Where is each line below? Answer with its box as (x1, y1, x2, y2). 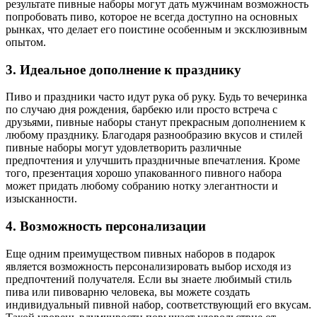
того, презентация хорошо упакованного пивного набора (6, 167, 282, 180)
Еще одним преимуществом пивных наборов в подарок (6, 247, 275, 260)
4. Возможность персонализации (6, 219, 206, 234)
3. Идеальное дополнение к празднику (6, 62, 241, 77)
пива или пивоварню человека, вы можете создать (6, 285, 250, 298)
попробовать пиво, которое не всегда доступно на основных (6, 10, 298, 23)
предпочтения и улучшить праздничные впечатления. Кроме (6, 154, 300, 167)
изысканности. (6, 192, 77, 205)
